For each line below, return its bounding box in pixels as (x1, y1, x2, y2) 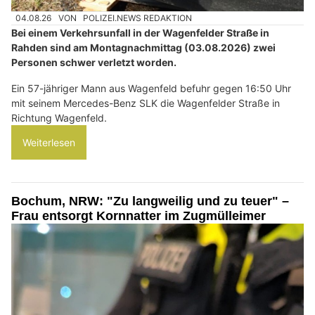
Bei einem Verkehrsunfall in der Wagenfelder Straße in (11, 27, 269, 39)
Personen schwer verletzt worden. (11, 56, 176, 69)
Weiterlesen (22, 136, 75, 149)
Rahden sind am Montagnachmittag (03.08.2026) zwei (11, 41, 276, 54)
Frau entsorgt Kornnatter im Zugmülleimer (11, 209, 266, 224)
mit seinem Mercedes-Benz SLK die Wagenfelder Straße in (11, 97, 280, 110)
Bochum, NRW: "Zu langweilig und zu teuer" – (11, 194, 289, 209)
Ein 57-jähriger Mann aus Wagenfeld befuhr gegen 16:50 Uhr (11, 82, 291, 95)
